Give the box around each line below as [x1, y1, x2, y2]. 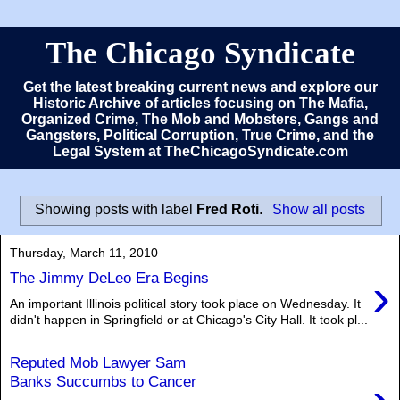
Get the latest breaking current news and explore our [22, 79, 378, 95]
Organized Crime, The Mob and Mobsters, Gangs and [21, 112, 379, 127]
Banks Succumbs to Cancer [10, 372, 196, 391]
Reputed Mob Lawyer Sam [10, 354, 186, 372]
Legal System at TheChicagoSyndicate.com [52, 144, 348, 159]
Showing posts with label [35, 201, 197, 217]
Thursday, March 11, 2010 [10, 245, 158, 260]
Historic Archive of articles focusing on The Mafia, [32, 96, 368, 111]
